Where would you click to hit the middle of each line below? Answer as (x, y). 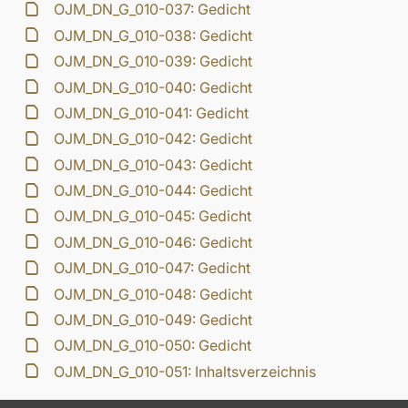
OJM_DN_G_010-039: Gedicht (153, 61)
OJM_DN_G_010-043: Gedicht (153, 164)
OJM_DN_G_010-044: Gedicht (153, 191)
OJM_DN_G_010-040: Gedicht (153, 87)
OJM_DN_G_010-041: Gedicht (152, 112)
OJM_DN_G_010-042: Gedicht (153, 139)
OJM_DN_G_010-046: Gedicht (153, 242)
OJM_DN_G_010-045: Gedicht (153, 216)
